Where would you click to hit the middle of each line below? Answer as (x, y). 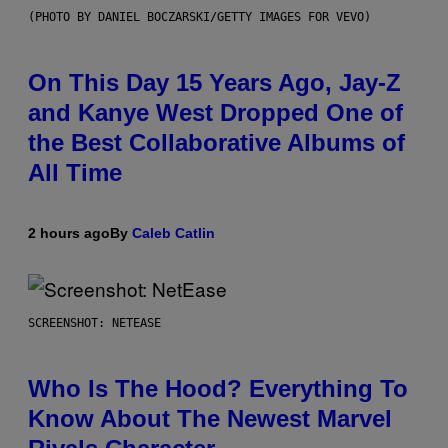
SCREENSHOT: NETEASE (94, 323)
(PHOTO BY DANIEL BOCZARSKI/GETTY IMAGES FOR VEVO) (199, 17)
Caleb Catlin (173, 233)
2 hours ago (69, 233)
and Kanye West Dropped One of (215, 113)
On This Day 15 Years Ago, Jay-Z (214, 83)
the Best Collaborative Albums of (216, 143)
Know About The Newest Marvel (210, 419)
